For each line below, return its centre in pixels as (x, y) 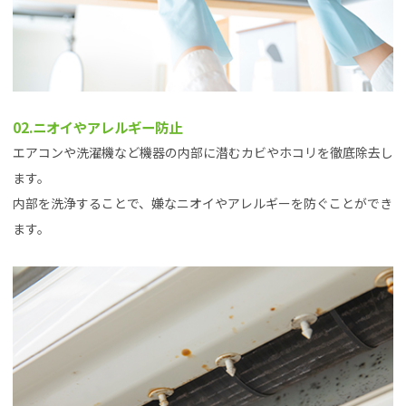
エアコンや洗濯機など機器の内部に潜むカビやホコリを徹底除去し (203, 153)
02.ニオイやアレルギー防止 (97, 127)
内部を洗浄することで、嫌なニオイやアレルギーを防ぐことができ (203, 203)
